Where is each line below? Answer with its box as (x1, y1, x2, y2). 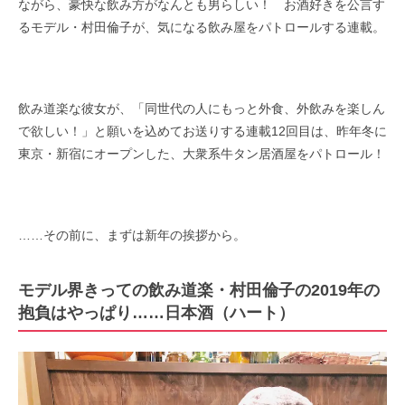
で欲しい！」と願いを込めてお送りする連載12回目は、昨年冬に (18, 123, 387, 138)
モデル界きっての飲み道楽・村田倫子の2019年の (18, 280, 380, 299)
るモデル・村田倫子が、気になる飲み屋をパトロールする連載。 (18, 19, 385, 34)
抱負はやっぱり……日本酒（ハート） (18, 303, 295, 322)
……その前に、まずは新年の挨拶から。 (18, 227, 246, 242)
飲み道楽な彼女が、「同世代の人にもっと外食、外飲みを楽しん (18, 100, 385, 116)
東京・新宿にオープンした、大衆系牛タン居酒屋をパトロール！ (18, 146, 385, 161)
